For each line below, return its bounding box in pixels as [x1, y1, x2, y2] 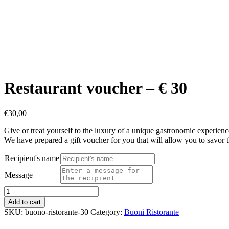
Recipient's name [5, 153, 59, 163]
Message [5, 170, 33, 179]
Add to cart [8, 198, 41, 206]
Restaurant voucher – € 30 [4, 79, 187, 98]
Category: [90, 207, 124, 216]
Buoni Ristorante [124, 207, 179, 216]
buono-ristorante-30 [25, 207, 88, 216]
